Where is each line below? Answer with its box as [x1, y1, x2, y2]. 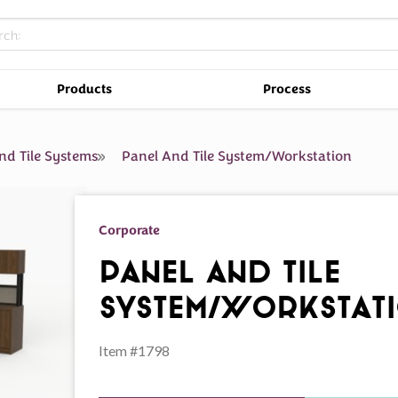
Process [262, 80, 311, 98]
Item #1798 [99, 341, 171, 359]
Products [57, 80, 113, 98]
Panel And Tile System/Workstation [118, 147, 353, 166]
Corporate [99, 220, 161, 239]
